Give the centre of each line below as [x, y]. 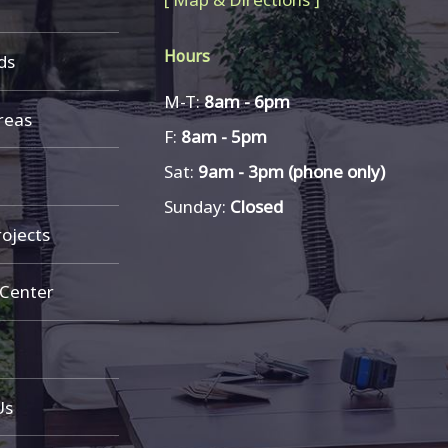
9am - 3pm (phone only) [292, 172]
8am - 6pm [247, 102]
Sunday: [197, 207]
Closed [257, 207]
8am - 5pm [224, 137]
